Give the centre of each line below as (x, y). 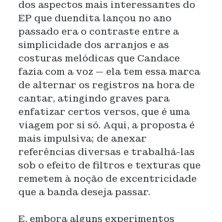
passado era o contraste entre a (98, 31)
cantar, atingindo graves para (94, 98)
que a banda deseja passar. (84, 192)
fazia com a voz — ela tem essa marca (109, 72)
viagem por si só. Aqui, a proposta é (106, 125)
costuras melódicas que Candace (99, 58)
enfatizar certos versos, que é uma (104, 112)
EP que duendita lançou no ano (95, 18)
